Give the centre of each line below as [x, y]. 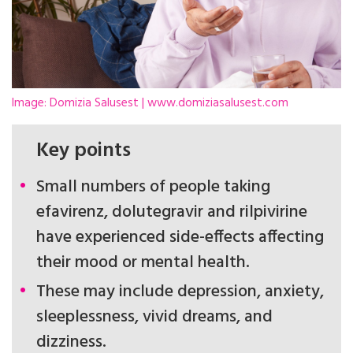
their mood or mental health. [143, 262]
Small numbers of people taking [153, 187]
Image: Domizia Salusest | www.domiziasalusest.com [150, 103]
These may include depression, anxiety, [180, 292]
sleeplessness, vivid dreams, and [154, 317]
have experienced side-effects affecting [180, 237]
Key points [84, 151]
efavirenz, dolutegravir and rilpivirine [172, 212]
